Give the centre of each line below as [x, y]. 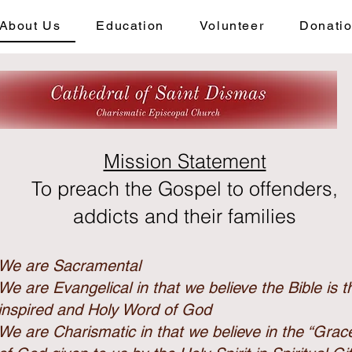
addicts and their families [185, 216]
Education [130, 26]
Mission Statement [185, 161]
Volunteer [232, 26]
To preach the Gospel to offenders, [185, 189]
